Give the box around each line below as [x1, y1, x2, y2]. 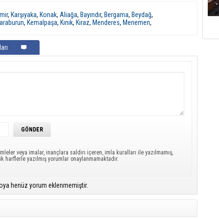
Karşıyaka [11, 10, 37, 19]
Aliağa [60, 10, 77, 19]
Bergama [104, 10, 129, 19]
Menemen [123, 18, 150, 26]
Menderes [92, 18, 120, 26]
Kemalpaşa [27, 18, 57, 26]
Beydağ [131, 10, 152, 19]
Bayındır [80, 10, 101, 19]
